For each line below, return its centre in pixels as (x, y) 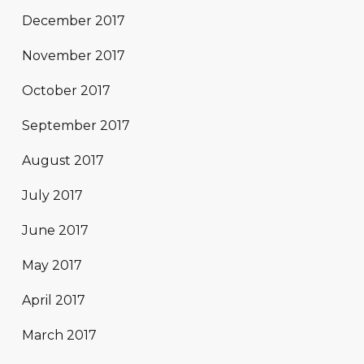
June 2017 (55, 231)
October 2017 (66, 91)
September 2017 (76, 126)
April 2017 (54, 301)
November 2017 (74, 56)
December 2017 (74, 21)
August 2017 (63, 161)
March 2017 (59, 336)
